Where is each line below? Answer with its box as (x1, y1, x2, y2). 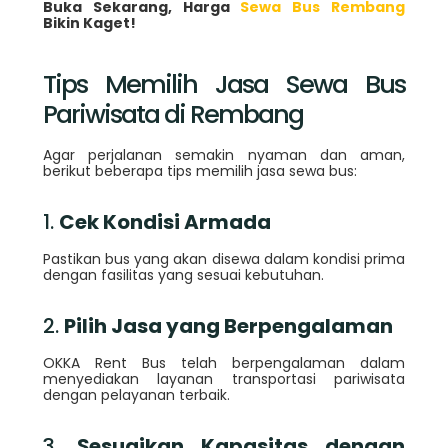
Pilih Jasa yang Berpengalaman (63, 311, 393, 340)
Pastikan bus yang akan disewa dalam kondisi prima (42, 248, 406, 269)
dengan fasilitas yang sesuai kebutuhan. (42, 264, 324, 285)
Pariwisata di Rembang (42, 95, 303, 132)
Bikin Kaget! (42, 12, 136, 33)
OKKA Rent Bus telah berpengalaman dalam (42, 352, 406, 373)
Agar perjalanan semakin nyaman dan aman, (42, 144, 406, 165)
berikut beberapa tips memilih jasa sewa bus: (42, 160, 357, 181)
